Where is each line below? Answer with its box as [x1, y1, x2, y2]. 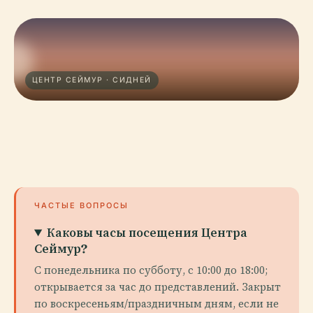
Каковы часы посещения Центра [47, 225, 248, 240]
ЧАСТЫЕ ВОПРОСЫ [34, 201, 129, 210]
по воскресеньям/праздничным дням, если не [34, 296, 279, 311]
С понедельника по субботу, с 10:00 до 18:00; [34, 263, 268, 277]
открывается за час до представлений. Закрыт [34, 279, 281, 294]
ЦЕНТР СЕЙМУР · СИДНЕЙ [32, 75, 152, 85]
